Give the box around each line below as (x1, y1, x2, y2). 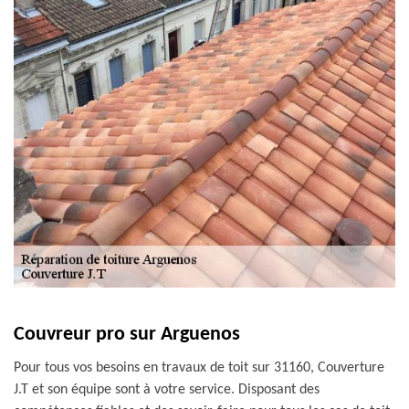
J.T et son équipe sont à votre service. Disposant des (14, 383, 320, 397)
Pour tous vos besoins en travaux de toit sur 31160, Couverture (14, 361, 384, 375)
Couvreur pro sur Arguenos (14, 324, 240, 345)
